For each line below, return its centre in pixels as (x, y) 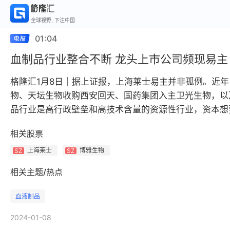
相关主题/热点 (36, 172)
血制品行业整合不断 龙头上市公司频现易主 (119, 59)
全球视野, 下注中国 (53, 20)
